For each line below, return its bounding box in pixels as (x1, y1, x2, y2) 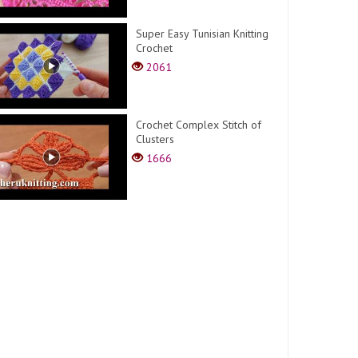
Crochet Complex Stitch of (136, 117, 262, 132)
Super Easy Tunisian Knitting (136, 26, 269, 41)
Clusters (136, 131, 175, 146)
